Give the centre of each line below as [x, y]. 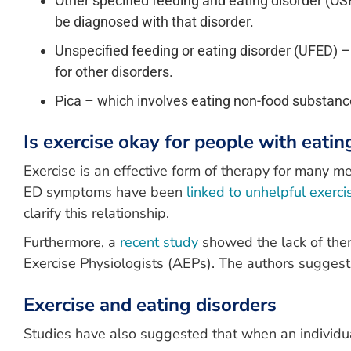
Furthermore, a [72, 242]
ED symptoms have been [105, 192]
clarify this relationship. [96, 213]
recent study [159, 242]
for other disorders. [114, 72]
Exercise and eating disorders [150, 305]
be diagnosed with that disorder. [154, 22]
